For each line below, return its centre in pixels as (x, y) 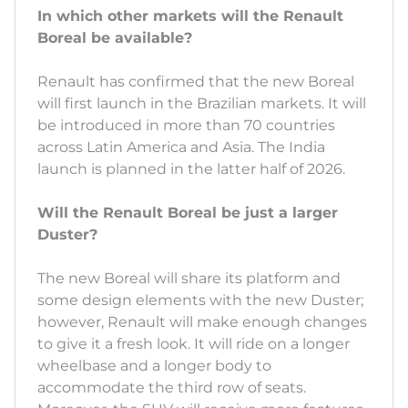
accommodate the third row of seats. (172, 388)
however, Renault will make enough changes (202, 322)
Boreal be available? (115, 38)
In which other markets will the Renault (190, 16)
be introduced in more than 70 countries (186, 126)
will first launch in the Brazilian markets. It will (202, 104)
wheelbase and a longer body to (154, 366)
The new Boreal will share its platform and (189, 279)
